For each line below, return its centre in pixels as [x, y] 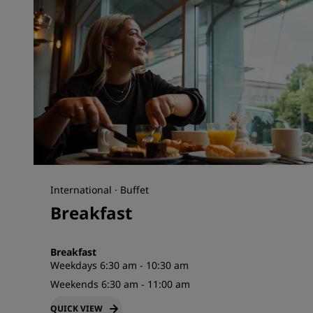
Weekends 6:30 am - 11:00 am [120, 284]
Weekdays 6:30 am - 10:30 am [119, 265]
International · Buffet [100, 190]
